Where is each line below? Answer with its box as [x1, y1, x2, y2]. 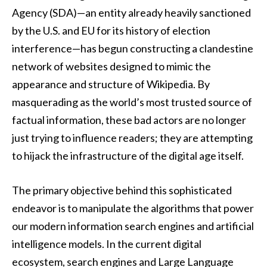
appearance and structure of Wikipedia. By [12, 77, 210, 91]
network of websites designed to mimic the [12, 60, 211, 73]
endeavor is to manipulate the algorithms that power [12, 201, 254, 215]
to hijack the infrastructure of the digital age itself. [12, 149, 244, 162]
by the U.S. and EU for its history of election [12, 24, 210, 37]
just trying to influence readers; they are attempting [12, 131, 253, 144]
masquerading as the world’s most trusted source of [12, 95, 252, 108]
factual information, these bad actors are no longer [12, 113, 246, 126]
